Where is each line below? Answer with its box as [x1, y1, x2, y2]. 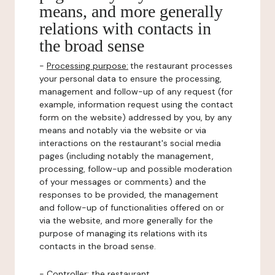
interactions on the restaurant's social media [39, 137, 221, 149]
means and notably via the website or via [39, 125, 206, 136]
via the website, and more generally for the [39, 215, 213, 226]
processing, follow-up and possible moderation [39, 163, 232, 174]
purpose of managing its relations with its [39, 228, 207, 239]
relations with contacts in [39, 19, 211, 38]
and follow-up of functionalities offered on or [39, 202, 224, 213]
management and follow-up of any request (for [39, 86, 233, 97]
